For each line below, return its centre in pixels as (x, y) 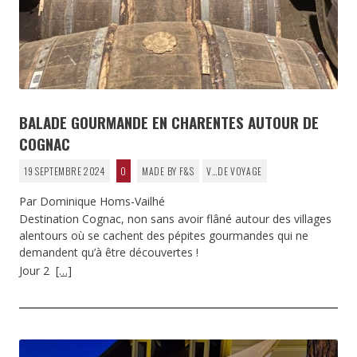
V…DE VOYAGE (235, 171)
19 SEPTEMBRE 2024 (64, 171)
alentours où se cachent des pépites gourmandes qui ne (164, 236)
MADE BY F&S (168, 171)
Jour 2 (37, 270)
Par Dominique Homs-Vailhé (92, 201)
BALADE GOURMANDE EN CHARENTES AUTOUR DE (169, 122)
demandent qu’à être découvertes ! (110, 253)
